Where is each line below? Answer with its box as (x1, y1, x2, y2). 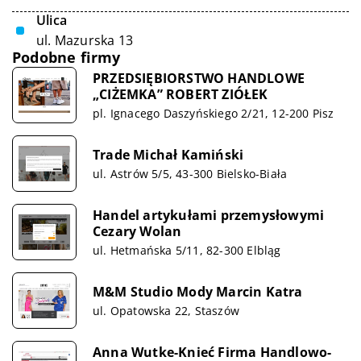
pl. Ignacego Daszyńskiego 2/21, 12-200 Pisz (93, 105, 334, 121)
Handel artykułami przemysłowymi (93, 205, 325, 224)
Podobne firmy (12, 48, 121, 67)
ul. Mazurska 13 (36, 31, 133, 49)
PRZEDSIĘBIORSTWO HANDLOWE (93, 68, 305, 87)
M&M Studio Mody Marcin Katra (93, 282, 303, 301)
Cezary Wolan (93, 222, 182, 240)
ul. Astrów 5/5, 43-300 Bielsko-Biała (93, 165, 288, 181)
